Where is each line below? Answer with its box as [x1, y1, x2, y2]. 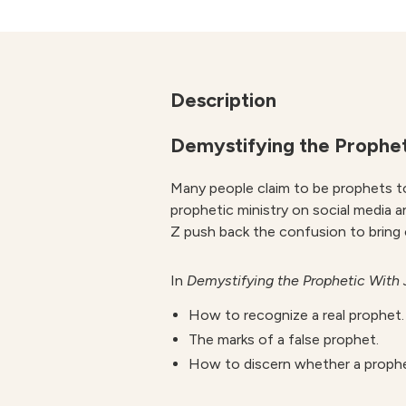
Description [170, 88, 276, 112]
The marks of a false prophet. [188, 331, 379, 348]
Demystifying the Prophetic [187, 272, 365, 289]
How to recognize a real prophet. [188, 306, 404, 324]
